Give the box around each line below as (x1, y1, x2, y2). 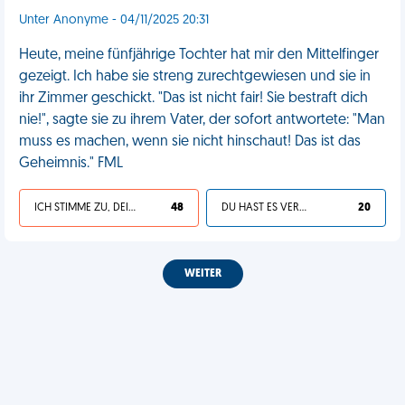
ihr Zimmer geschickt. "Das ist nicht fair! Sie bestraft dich (19, 91, 368, 106)
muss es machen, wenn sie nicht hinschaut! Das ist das (19, 135, 361, 149)
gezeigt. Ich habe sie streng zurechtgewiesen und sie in (19, 70, 371, 84)
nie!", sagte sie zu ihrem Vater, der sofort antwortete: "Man (19, 113, 385, 127)
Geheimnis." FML (19, 156, 123, 171)
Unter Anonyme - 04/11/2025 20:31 (19, 14, 209, 27)
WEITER (184, 268, 221, 279)
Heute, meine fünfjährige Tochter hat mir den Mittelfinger (19, 48, 379, 62)
